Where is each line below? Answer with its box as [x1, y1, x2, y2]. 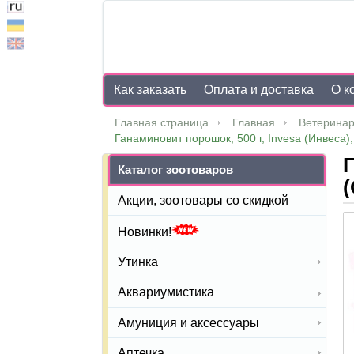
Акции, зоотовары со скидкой [118, 194, 288, 208]
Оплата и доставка [204, 83, 314, 96]
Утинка [118, 255, 158, 269]
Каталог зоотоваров [118, 163, 233, 176]
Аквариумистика [118, 285, 214, 299]
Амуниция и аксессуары [118, 315, 259, 330]
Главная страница [115, 116, 209, 129]
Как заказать [114, 83, 186, 96]
